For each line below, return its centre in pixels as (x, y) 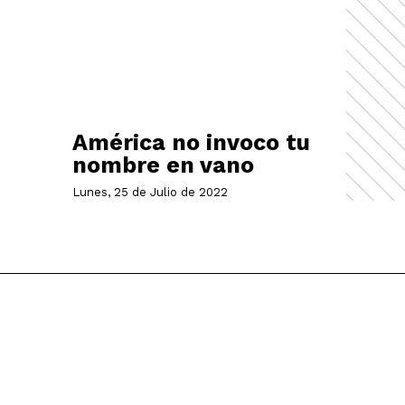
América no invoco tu (191, 142)
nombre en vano (163, 165)
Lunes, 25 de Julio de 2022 (150, 192)
